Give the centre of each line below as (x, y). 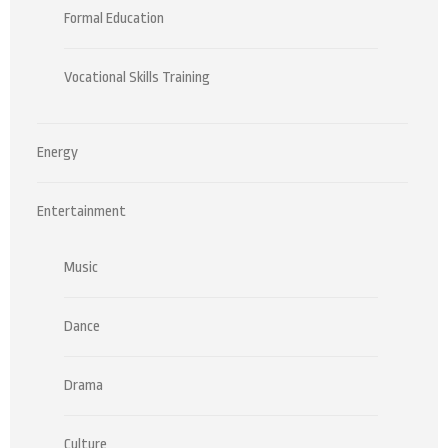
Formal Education (114, 18)
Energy (57, 152)
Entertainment (81, 211)
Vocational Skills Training (137, 77)
